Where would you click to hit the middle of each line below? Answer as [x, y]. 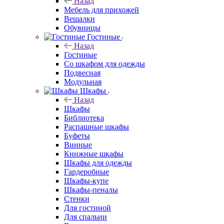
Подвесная [82, 72]
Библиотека [84, 117]
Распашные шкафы [96, 126]
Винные [78, 144]
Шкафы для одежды [98, 162]
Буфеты [77, 135]
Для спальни [85, 216]
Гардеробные [86, 171]
